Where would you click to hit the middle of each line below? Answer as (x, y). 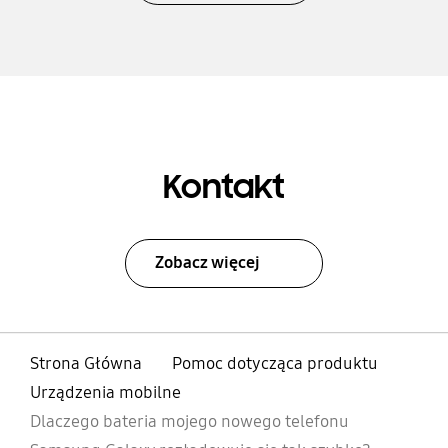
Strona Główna (85, 363)
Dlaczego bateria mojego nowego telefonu (189, 421)
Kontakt (224, 186)
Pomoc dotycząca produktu (274, 363)
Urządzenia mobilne (105, 392)
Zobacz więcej (208, 262)
